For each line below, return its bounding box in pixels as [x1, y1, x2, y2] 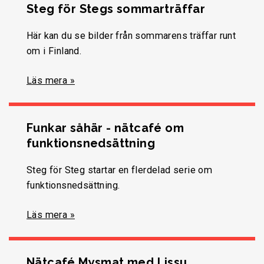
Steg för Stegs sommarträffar [27, 1, 206, 16]
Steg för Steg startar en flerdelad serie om [27, 164, 213, 176]
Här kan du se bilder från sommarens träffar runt [27, 29, 236, 41]
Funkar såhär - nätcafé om [27, 120, 184, 135]
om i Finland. [27, 45, 82, 57]
